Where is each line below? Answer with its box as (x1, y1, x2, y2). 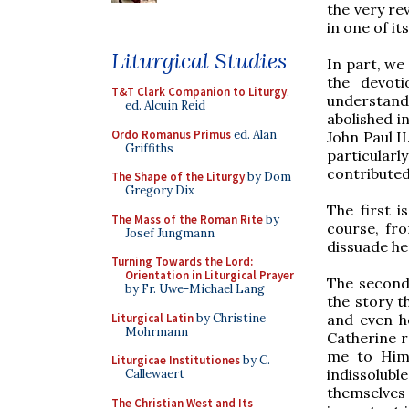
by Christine (194, 309, 266, 326)
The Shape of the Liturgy (111, 169, 245, 184)
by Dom (245, 169, 291, 184)
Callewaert (125, 366, 184, 382)
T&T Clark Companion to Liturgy (111, 84, 287, 100)
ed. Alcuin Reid (125, 98, 205, 113)
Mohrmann (125, 323, 188, 340)
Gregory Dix (125, 183, 194, 198)
